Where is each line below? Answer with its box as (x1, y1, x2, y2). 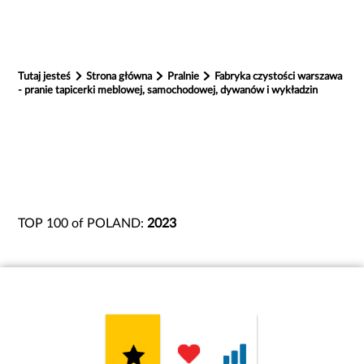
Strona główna (86, 71, 155, 83)
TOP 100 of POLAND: (18, 217, 148, 230)
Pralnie (167, 71, 202, 83)
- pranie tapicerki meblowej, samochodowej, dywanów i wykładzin (18, 84, 318, 97)
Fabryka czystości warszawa (214, 71, 342, 83)
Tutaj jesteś (18, 71, 71, 83)
